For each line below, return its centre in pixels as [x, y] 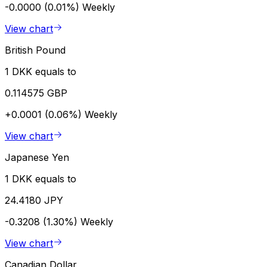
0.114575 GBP [36, 93]
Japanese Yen [37, 157]
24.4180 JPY [34, 200]
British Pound [35, 50]
